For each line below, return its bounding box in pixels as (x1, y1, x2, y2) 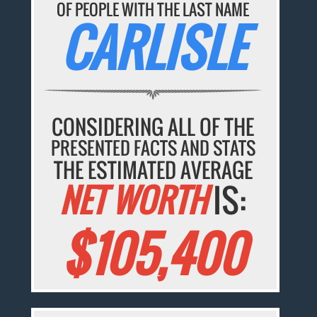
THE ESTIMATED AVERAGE (53, 154, 253, 185)
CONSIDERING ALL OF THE (52, 111, 255, 142)
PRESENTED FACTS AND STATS (50, 134, 255, 161)
